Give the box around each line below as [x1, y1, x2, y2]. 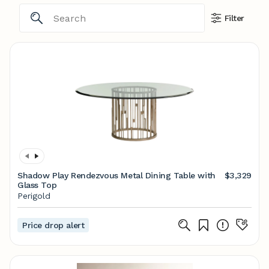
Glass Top [17, 180, 57, 190]
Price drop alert [22, 220, 85, 230]
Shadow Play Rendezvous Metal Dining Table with [17, 171, 216, 180]
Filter [224, 13, 244, 23]
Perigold [17, 191, 50, 201]
